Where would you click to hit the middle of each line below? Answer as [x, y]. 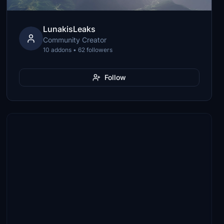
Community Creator [75, 40]
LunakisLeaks [69, 29]
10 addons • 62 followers [78, 50]
